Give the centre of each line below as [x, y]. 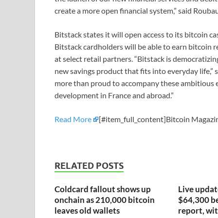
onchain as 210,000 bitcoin [105, 200]
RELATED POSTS [89, 166]
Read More [73, 119]
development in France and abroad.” [114, 95]
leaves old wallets [87, 211]
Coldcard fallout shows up [103, 189]
